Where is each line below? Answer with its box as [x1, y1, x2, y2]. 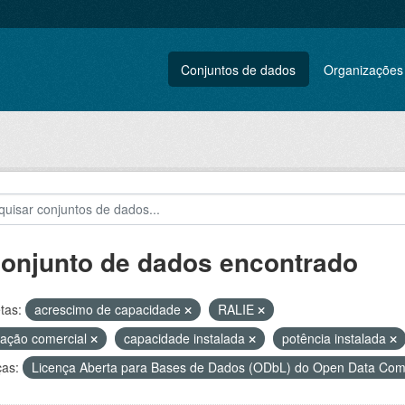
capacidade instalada [123, 329, 249, 347]
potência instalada [281, 329, 390, 347]
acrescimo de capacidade [33, 300, 184, 318]
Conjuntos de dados [181, 60, 297, 79]
